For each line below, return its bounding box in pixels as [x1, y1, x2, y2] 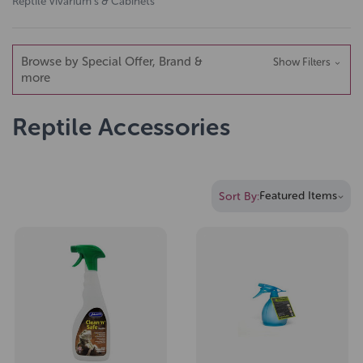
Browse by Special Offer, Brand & [21, 54, 203, 70]
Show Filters [272, 56, 333, 69]
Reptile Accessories [12, 113, 230, 143]
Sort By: [219, 189, 259, 203]
